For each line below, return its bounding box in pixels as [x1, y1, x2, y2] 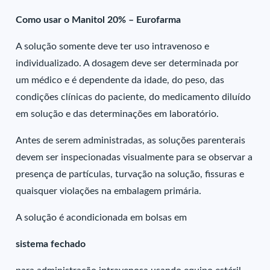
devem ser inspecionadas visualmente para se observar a [16, 152, 253, 162]
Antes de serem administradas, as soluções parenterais [16, 136, 246, 145]
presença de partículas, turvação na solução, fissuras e [16, 169, 245, 179]
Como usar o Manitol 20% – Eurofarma [16, 15, 181, 25]
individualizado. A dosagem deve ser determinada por [16, 58, 239, 68]
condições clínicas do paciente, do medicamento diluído [16, 92, 251, 102]
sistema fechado [16, 239, 86, 249]
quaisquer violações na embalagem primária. [16, 186, 202, 196]
